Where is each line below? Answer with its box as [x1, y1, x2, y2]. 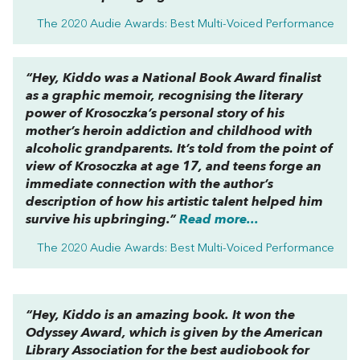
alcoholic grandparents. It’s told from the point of [26, 142, 333, 156]
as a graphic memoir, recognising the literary [26, 89, 303, 103]
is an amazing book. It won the [101, 309, 295, 322]
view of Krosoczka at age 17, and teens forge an [26, 160, 321, 174]
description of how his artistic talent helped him [26, 195, 323, 209]
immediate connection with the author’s [26, 178, 273, 191]
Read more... [179, 213, 259, 227]
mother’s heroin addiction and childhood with [26, 125, 313, 138]
